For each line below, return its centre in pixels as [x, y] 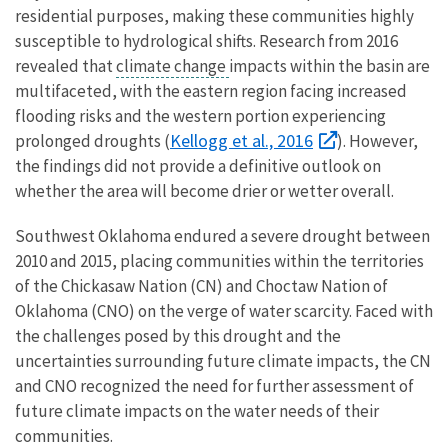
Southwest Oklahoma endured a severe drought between [222, 235]
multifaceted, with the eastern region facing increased [211, 90]
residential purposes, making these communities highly [214, 15]
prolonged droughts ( [92, 140]
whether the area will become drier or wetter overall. [204, 190]
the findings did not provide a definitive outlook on [198, 165]
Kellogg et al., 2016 [241, 140]
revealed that [65, 65]
